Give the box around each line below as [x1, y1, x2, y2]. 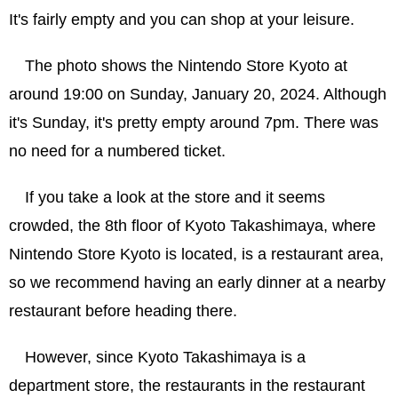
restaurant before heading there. [9, 302, 237, 321]
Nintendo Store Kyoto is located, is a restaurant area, [9, 245, 384, 264]
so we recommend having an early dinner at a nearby [9, 274, 386, 292]
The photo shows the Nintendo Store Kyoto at [25, 57, 347, 76]
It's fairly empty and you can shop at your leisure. [9, 11, 354, 29]
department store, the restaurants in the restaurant [9, 377, 365, 395]
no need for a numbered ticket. [9, 142, 226, 161]
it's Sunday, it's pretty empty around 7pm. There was [9, 114, 378, 132]
